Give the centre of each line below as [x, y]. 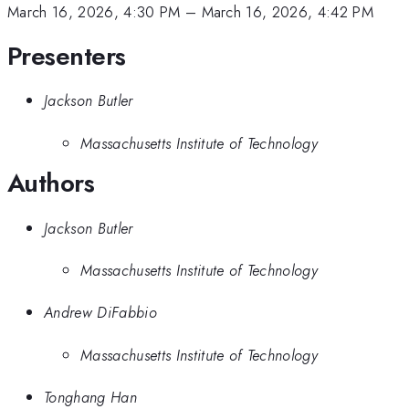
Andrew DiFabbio [100, 313]
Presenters [67, 56]
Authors [51, 184]
